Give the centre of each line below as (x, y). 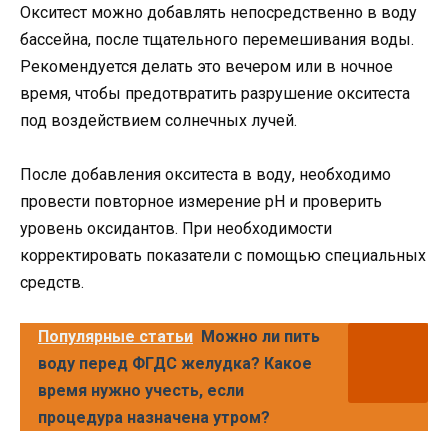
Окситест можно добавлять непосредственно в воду (218, 12)
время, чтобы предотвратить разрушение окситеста (215, 93)
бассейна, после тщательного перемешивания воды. (217, 39)
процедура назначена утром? (154, 418)
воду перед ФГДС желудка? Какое (175, 364)
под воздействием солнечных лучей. (158, 120)
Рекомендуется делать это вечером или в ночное (206, 66)
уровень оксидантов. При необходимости (176, 229)
